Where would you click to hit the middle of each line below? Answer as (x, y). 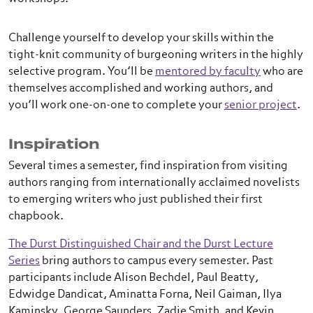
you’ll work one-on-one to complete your (116, 105)
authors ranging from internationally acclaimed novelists (154, 183)
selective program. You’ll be (82, 72)
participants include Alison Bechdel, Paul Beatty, (133, 278)
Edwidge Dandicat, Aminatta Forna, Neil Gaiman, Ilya (145, 295)
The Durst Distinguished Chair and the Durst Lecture (141, 245)
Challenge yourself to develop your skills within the (141, 38)
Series (24, 261)
